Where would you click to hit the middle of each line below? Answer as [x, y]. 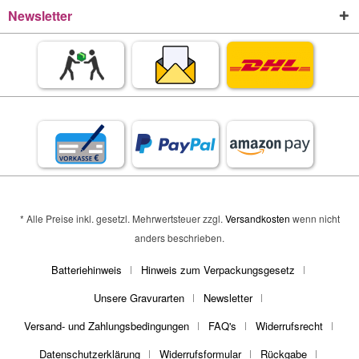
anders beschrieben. [179, 238]
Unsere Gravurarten [139, 298]
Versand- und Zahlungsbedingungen [106, 326]
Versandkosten [257, 219]
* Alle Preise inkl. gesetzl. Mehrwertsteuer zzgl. [122, 219]
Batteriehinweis [87, 270]
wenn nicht [315, 219]
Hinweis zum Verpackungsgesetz [218, 270]
